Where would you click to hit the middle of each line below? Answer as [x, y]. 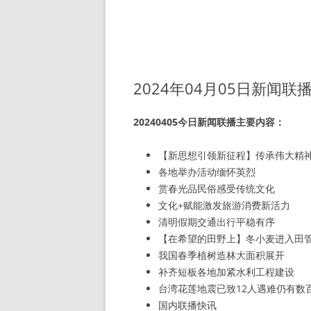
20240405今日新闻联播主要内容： [209, 122]
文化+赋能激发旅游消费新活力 [224, 205]
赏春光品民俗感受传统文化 [217, 188]
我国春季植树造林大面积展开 [221, 255]
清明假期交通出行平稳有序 [217, 222]
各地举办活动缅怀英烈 [207, 172]
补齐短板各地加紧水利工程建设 [226, 272]
